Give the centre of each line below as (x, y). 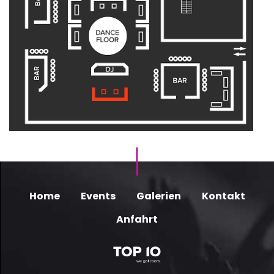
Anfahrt (137, 219)
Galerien (158, 196)
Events (98, 196)
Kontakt (223, 196)
